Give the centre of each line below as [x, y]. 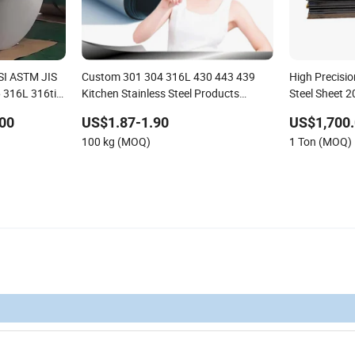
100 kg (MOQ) [116, 141]
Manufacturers [118, 109]
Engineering [319, 109]
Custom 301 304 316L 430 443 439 [168, 76]
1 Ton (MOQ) [321, 141]
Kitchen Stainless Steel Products [160, 93]
